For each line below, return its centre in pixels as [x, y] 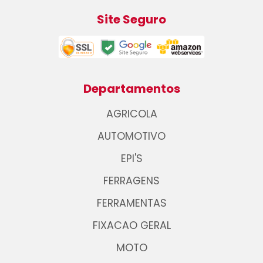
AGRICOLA [131, 114]
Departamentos [131, 89]
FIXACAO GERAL [131, 226]
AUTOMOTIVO [131, 136]
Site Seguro [131, 20]
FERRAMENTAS [131, 203]
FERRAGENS [131, 181]
